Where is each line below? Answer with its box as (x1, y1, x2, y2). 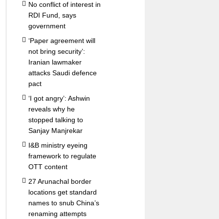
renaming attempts (28, 210, 87, 218)
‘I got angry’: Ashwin (28, 94, 90, 102)
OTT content (28, 163, 67, 171)
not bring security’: (28, 47, 85, 55)
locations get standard (28, 188, 97, 196)
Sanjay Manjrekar (28, 127, 83, 134)
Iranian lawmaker (28, 58, 82, 66)
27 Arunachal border (28, 177, 91, 185)
